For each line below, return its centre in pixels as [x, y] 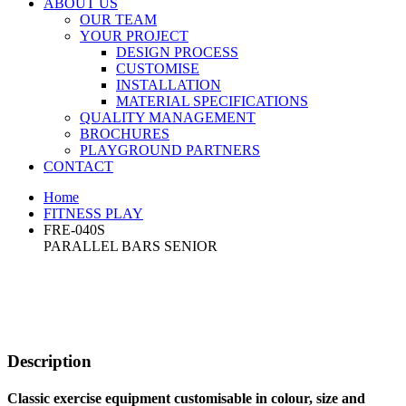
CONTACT [78, 167]
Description [49, 362]
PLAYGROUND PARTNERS [170, 150]
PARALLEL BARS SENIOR [130, 246]
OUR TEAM [118, 20]
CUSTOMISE [158, 69]
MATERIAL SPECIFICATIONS [212, 101]
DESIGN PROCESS [177, 53]
